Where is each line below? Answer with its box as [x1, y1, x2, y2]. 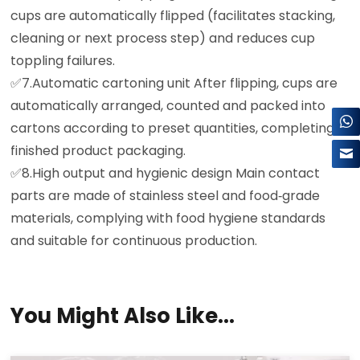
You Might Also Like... [10, 301, 235, 330]
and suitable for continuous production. [10, 231, 258, 250]
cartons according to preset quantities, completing [10, 118, 335, 137]
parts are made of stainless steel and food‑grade [10, 186, 321, 205]
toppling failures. [10, 51, 116, 70]
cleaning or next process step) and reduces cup [10, 28, 316, 47]
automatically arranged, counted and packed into [10, 96, 326, 115]
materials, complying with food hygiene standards [10, 208, 326, 227]
